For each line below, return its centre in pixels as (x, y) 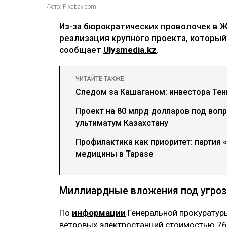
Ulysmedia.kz (130, 50)
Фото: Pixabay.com (71, 7)
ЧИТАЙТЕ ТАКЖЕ (100, 79)
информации (99, 213)
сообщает (81, 50)
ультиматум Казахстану (122, 123)
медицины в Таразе (114, 154)
